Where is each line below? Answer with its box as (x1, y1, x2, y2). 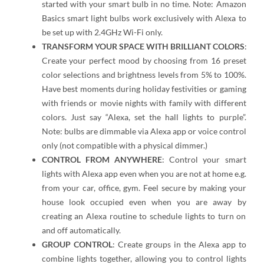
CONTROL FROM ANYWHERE (41, 154, 162, 164)
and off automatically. (41, 225, 121, 235)
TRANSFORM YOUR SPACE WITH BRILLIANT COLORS (41, 41, 245, 51)
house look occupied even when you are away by (41, 196, 246, 207)
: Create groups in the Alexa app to (112, 239, 246, 249)
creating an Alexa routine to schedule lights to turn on (41, 210, 246, 221)
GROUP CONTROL (41, 239, 113, 249)
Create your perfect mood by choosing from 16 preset (41, 55, 246, 65)
